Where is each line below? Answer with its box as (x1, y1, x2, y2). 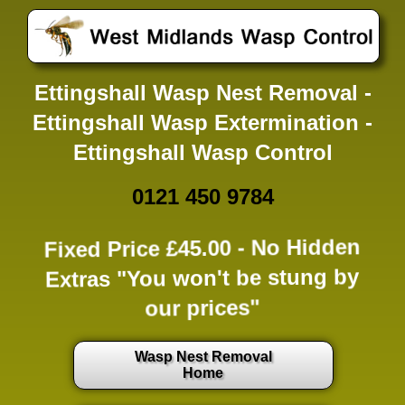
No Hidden (251, 235, 361, 260)
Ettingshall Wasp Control (72, 139, 333, 165)
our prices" (145, 295, 260, 320)
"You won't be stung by (110, 265, 360, 290)
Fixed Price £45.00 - (44, 235, 251, 260)
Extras (45, 265, 111, 290)
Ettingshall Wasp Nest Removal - (33, 80, 372, 105)
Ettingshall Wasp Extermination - (33, 109, 372, 135)
